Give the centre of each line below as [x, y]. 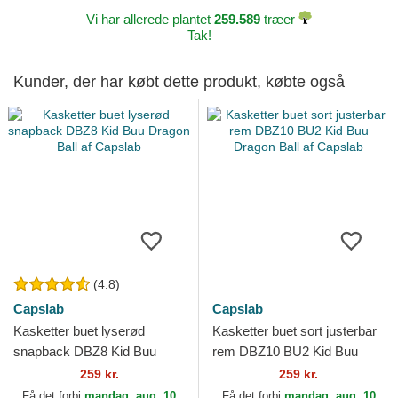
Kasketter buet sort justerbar [295, 331]
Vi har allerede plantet [150, 20]
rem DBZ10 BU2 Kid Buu [285, 352]
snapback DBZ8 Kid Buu [85, 352]
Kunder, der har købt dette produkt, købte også [179, 82]
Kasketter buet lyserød [79, 331]
